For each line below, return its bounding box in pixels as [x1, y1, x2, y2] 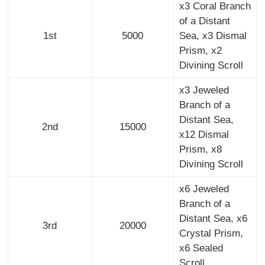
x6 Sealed [179, 243, 223, 254]
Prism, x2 [179, 45, 222, 57]
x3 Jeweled [179, 85, 229, 96]
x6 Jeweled [179, 183, 229, 195]
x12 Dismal [179, 129, 229, 141]
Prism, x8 [179, 144, 222, 156]
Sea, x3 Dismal [179, 30, 247, 42]
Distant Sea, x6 [179, 213, 247, 225]
